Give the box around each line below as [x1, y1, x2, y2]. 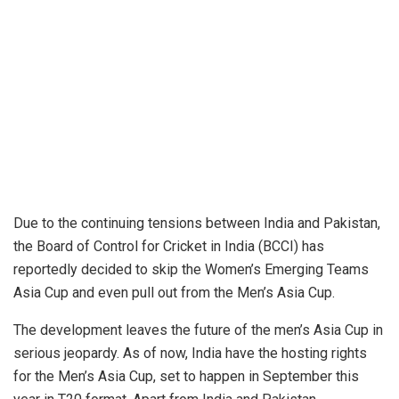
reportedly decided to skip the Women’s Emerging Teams [13, 261, 369, 279]
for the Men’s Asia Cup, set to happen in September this [13, 368, 359, 386]
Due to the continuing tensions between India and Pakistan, [13, 215, 380, 232]
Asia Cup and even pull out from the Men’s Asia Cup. [13, 284, 335, 302]
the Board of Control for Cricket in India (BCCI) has [13, 238, 324, 256]
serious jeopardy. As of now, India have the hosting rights [13, 345, 367, 362]
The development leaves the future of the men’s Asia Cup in [13, 322, 383, 339]
